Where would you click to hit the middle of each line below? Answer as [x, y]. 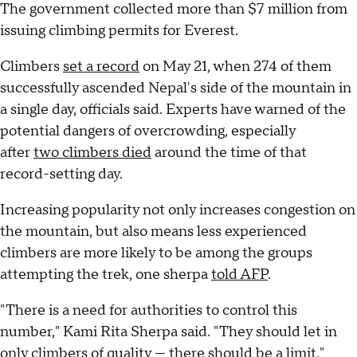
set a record [101, 66]
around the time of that [229, 152]
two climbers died [92, 152]
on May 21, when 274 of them [235, 66]
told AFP [239, 274]
